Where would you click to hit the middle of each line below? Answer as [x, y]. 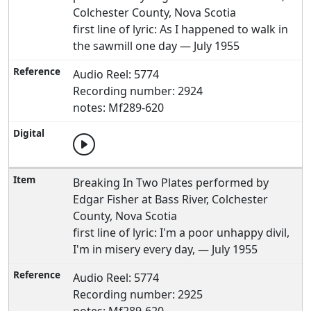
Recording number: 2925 [138, 294]
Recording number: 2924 [138, 91]
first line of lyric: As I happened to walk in [181, 29]
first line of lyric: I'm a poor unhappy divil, [182, 233]
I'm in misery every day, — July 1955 [166, 249]
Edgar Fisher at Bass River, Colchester [171, 199]
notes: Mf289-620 [119, 108]
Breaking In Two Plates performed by [171, 183]
